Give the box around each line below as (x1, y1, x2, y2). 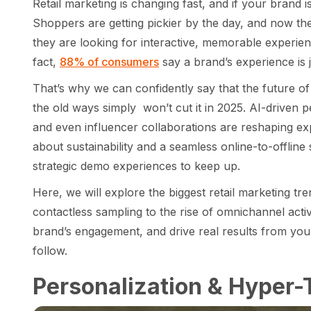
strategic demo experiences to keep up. (33, 159, 240, 173)
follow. (33, 244, 67, 258)
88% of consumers (60, 55, 159, 69)
